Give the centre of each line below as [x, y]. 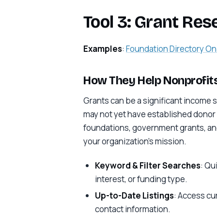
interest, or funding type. [141, 179]
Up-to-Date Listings [134, 196]
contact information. [132, 209]
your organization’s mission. [135, 141]
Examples [103, 48]
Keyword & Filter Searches [147, 165]
